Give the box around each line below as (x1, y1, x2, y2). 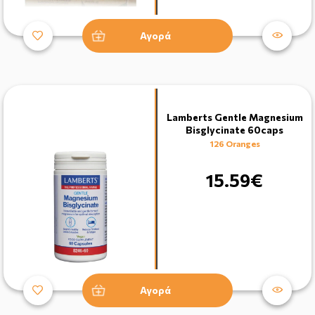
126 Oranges (209, 138, 260, 148)
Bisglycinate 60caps (186, 123, 283, 136)
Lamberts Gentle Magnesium (166, 110, 303, 123)
